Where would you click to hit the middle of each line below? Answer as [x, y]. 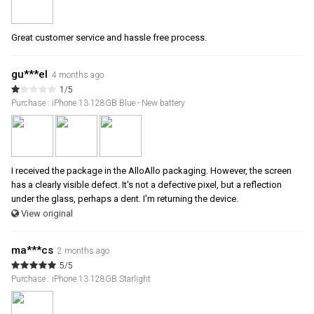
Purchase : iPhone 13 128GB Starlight [81, 279]
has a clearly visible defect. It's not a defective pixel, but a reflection [146, 185]
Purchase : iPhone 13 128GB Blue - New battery [98, 103]
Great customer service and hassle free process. [109, 38]
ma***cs [32, 251]
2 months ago [83, 251]
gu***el [29, 75]
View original [46, 214]
